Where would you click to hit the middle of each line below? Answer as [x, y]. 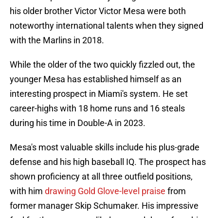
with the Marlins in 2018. [57, 40]
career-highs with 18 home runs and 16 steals [97, 109]
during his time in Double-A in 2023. [78, 123]
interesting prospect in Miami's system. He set [99, 94]
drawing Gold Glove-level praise [106, 191]
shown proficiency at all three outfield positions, [101, 177]
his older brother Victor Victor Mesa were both [98, 11]
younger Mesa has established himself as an [96, 79]
